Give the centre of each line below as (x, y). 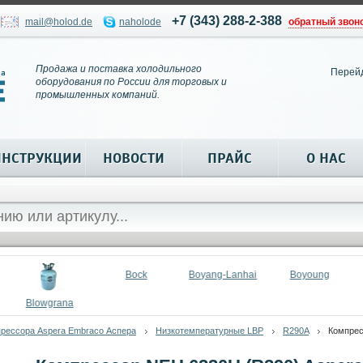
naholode (140, 22)
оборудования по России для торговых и (131, 82)
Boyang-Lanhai (223, 275)
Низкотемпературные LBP (209, 331)
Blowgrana (49, 303)
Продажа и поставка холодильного (119, 69)
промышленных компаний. (98, 95)
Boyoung (310, 275)
